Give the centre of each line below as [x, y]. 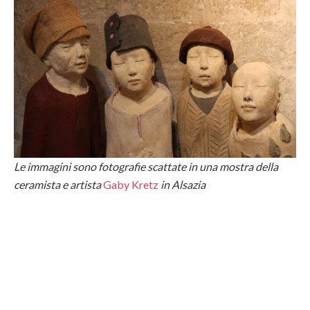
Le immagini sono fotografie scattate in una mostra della [146, 166]
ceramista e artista [58, 184]
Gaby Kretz [131, 184]
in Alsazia [183, 184]
